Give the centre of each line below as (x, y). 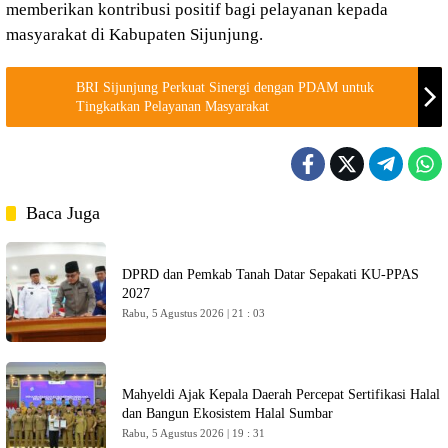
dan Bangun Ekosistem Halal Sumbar (227, 413)
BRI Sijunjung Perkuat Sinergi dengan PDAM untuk (225, 87)
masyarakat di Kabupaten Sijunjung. (134, 34)
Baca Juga (63, 213)
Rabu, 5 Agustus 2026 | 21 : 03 (194, 313)
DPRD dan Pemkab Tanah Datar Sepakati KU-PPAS (270, 274)
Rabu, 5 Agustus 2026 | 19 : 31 (194, 433)
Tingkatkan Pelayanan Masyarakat (172, 106)
